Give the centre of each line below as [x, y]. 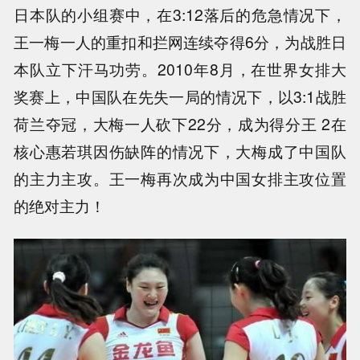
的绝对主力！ [60, 206]
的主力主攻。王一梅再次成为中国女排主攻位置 [180, 179]
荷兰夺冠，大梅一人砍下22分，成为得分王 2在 [180, 124]
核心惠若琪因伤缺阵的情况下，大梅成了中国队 [180, 151]
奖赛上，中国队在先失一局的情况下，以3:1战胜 [180, 97]
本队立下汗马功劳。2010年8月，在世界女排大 [180, 70]
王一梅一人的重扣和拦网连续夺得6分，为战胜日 [180, 42]
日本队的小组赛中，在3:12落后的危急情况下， [180, 15]
